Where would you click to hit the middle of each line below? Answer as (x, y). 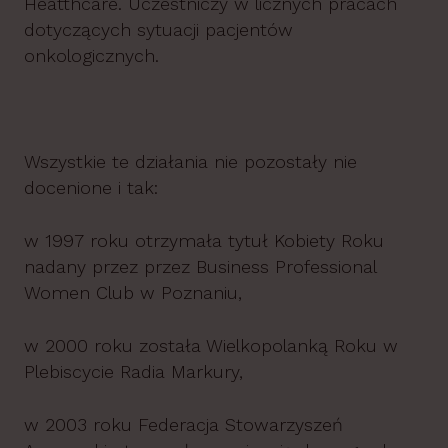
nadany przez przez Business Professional (200, 266)
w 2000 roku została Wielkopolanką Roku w (211, 345)
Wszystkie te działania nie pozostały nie (190, 161)
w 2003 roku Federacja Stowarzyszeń (183, 424)
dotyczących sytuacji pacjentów (158, 29)
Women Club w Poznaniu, (133, 292)
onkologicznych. (91, 55)
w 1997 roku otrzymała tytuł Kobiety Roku (204, 240)
